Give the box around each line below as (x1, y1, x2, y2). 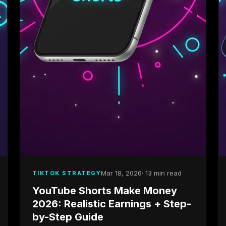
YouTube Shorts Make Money (32, 185, 177, 197)
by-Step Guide (32, 211, 103, 223)
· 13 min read (142, 169, 182, 177)
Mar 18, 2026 (101, 169, 142, 177)
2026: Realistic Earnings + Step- (32, 198, 191, 210)
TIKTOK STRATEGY (32, 169, 101, 177)
